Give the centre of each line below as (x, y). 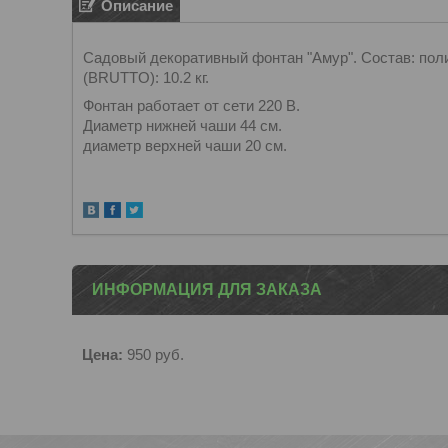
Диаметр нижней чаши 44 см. (182, 125)
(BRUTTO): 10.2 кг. (146, 77)
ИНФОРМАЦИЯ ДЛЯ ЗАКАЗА (207, 289)
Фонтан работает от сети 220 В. (191, 105)
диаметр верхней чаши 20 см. (185, 145)
